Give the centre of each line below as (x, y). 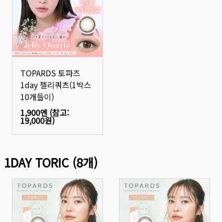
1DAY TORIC (36, 162)
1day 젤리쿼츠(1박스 (56, 85)
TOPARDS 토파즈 (50, 73)
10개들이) (37, 97)
